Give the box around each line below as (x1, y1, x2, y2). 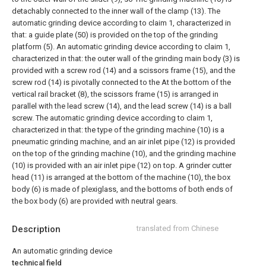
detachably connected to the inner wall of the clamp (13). (12, 7, 206, 15)
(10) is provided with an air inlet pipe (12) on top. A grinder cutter (12, 161, 232, 170)
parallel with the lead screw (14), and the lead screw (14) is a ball (12, 102, 232, 110)
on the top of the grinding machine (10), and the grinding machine (12, 149, 236, 158)
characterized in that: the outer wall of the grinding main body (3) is (12, 54, 240, 63)
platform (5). (12, 42, 55, 51)
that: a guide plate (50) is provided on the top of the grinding (12, 30, 218, 39)
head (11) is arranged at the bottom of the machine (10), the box (12, 173, 230, 182)
